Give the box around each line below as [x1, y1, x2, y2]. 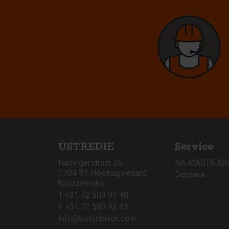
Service [175, 143, 213, 153]
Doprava [175, 169, 204, 179]
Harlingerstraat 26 [58, 157, 122, 168]
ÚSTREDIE [58, 143, 114, 153]
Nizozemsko [58, 178, 104, 188]
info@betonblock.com [58, 213, 136, 223]
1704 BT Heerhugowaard [58, 168, 147, 178]
